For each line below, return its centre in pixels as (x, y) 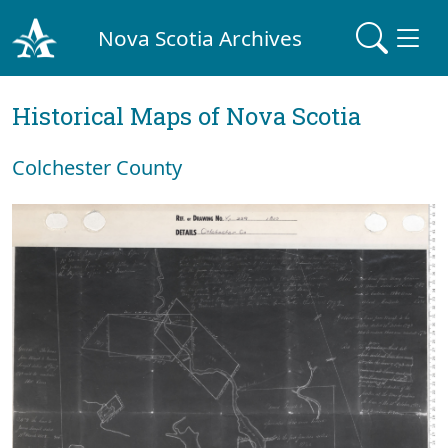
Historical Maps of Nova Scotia (186, 116)
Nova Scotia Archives (200, 37)
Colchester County (97, 167)
